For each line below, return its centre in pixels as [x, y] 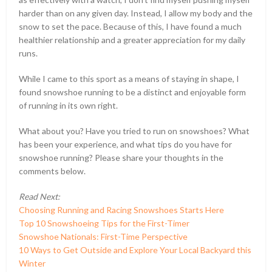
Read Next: [40, 196]
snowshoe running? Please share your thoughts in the [121, 157]
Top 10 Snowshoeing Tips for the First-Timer [104, 223]
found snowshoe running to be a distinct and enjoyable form [133, 92]
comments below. [53, 171]
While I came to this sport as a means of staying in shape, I [129, 78]
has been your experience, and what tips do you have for [126, 144]
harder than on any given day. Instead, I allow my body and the [136, 13]
